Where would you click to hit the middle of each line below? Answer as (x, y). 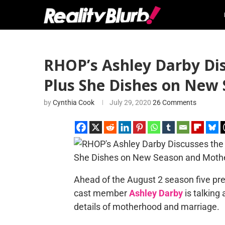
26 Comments (175, 102)
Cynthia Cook (74, 102)
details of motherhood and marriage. (146, 207)
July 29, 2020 (130, 102)
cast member (101, 193)
